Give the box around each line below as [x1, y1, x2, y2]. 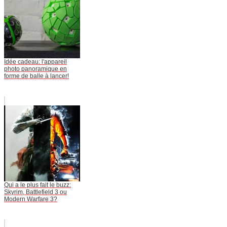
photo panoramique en [4, 65, 67, 73]
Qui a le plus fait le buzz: [4, 181, 71, 189]
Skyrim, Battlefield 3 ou [4, 188, 67, 196]
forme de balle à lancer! [4, 72, 69, 80]
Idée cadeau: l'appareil [4, 58, 67, 66]
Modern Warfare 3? [4, 196, 57, 203]
